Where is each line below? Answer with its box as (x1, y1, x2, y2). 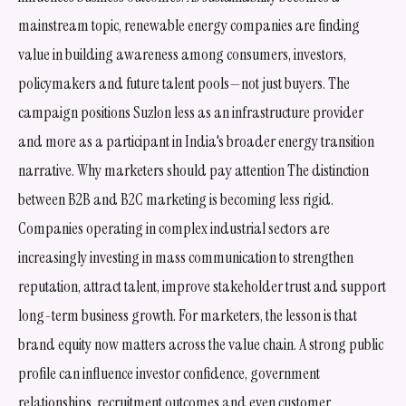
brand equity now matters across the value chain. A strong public (18, 333, 383, 355)
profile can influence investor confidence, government (18, 362, 320, 384)
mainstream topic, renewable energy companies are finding (18, 14, 360, 36)
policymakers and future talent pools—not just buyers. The (18, 72, 350, 94)
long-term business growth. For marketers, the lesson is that (18, 304, 357, 326)
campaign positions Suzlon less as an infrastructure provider (18, 101, 363, 123)
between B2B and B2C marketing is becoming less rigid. (18, 188, 333, 210)
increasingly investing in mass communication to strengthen (18, 246, 353, 268)
